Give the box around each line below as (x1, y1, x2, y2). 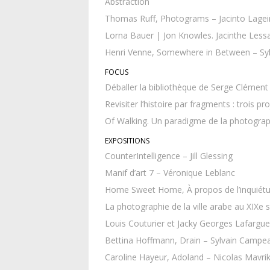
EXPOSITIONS (105, 136, 149, 146)
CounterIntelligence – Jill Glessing (105, 150, 233, 162)
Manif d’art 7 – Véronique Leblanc (105, 167, 235, 179)
